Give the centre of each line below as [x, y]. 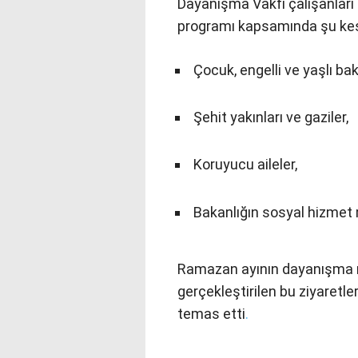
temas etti [211, 314]
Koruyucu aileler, [245, 165]
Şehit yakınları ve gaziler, [271, 117]
